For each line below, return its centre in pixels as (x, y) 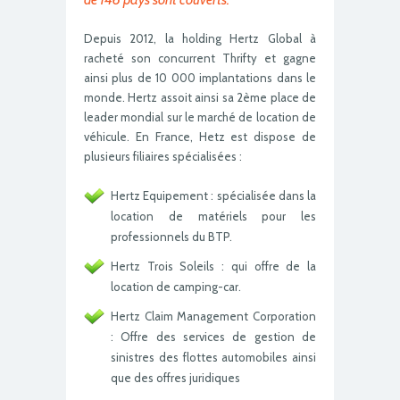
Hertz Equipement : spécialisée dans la (213, 196)
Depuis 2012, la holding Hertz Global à (200, 39)
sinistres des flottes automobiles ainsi (213, 358)
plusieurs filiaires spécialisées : (163, 157)
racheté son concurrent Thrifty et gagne (200, 58)
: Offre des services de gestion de (213, 337)
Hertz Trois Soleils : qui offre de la (213, 267)
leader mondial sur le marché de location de (200, 117)
